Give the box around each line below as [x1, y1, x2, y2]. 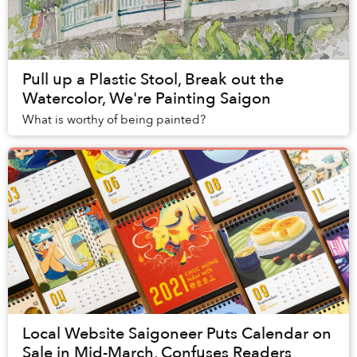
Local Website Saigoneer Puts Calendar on [22, 323, 331, 345]
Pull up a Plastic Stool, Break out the [22, 69, 284, 91]
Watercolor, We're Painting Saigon [22, 88, 271, 110]
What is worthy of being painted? [22, 112, 206, 128]
